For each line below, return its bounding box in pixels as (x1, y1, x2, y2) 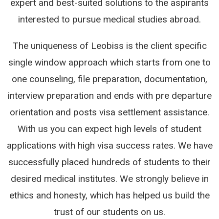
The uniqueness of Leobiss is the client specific (12, 40, 207, 51)
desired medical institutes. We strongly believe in (10, 173, 209, 184)
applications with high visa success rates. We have (6, 139, 213, 151)
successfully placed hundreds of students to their (8, 156, 211, 168)
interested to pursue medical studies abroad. (18, 13, 201, 25)
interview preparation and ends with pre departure (7, 89, 212, 101)
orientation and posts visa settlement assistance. (10, 106, 209, 118)
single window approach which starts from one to (8, 56, 211, 68)
